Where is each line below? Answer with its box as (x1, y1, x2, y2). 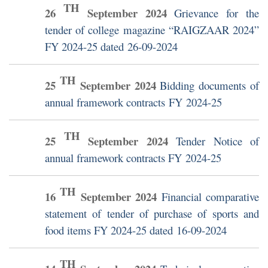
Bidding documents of (160, 78, 260, 93)
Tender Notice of (176, 133, 259, 149)
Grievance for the (174, 5, 260, 21)
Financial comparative (161, 189, 260, 205)
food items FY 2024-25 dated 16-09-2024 (45, 223, 227, 238)
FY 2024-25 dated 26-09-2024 (45, 39, 178, 54)
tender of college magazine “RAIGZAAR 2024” (45, 22, 259, 38)
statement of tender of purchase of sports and (45, 206, 259, 221)
